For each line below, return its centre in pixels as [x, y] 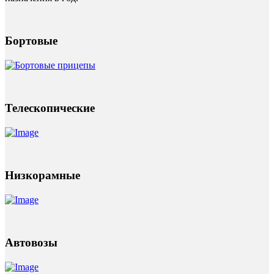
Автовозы [31, 243]
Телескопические [50, 108]
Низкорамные [43, 176]
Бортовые [31, 41]
